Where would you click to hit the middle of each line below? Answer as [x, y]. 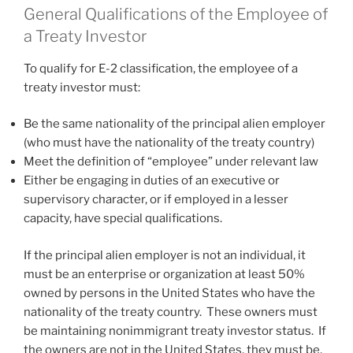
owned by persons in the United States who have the [169, 293]
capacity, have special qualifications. [123, 219]
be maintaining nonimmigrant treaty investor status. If [175, 331]
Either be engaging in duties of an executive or [152, 181]
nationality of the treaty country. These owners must [171, 312]
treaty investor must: [82, 87]
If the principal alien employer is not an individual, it [165, 255]
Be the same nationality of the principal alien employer [175, 124]
